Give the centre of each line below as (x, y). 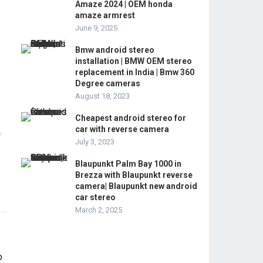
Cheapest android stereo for (131, 118)
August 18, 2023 (102, 96)
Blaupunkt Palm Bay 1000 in (128, 164)
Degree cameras (108, 83)
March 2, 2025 (99, 210)
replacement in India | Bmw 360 (135, 72)
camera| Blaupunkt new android (136, 186)
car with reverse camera (122, 129)
